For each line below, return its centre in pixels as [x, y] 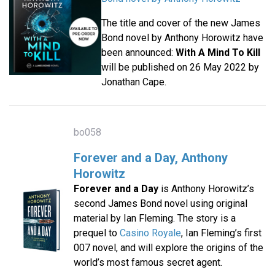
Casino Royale [150, 233]
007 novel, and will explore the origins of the [168, 248]
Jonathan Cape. [134, 82]
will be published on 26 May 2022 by [180, 68]
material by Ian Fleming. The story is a [154, 219]
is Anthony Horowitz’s [206, 189]
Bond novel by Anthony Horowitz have [182, 38]
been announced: [138, 53]
